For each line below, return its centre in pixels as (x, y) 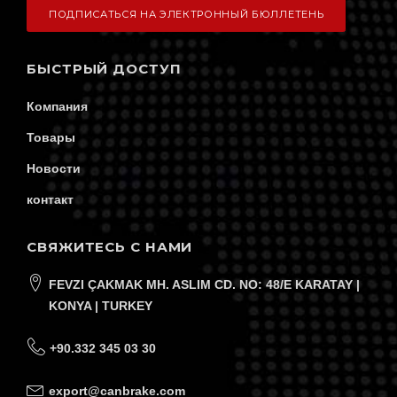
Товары (51, 138)
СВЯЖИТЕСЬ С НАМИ (110, 247)
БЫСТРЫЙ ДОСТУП (104, 69)
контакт (50, 200)
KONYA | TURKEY (101, 306)
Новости (54, 169)
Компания (57, 107)
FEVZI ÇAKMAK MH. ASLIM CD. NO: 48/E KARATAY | (204, 285)
